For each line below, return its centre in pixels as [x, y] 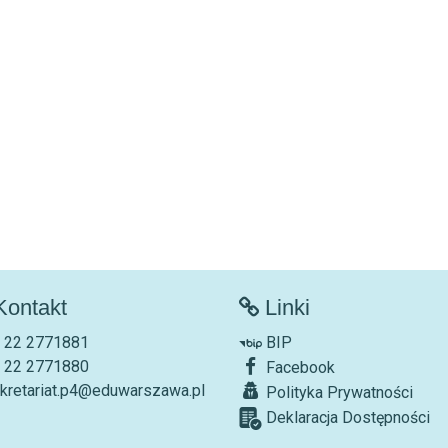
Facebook [298, 367]
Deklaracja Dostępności [346, 417]
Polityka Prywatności [337, 392]
